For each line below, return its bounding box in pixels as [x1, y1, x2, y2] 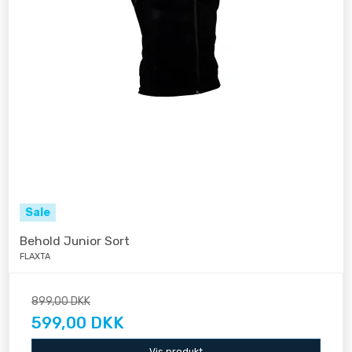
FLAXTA [20, 251, 50, 262]
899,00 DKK [31, 295, 90, 309]
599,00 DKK [31, 313, 124, 333]
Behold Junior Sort [20, 233, 130, 248]
